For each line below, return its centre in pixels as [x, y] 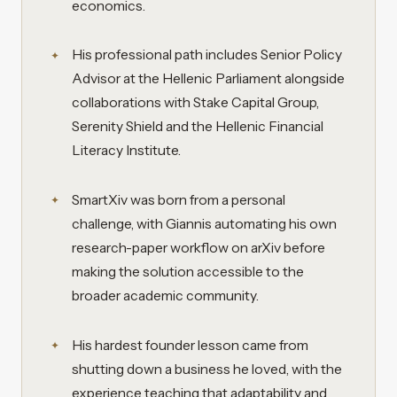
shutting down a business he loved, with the [207, 369]
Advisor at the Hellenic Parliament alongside [208, 79]
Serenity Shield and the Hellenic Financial [198, 127]
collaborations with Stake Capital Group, [195, 103]
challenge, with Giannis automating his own [204, 224]
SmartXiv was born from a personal [179, 200]
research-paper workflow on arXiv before [198, 248]
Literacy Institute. [126, 151]
